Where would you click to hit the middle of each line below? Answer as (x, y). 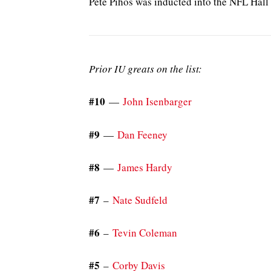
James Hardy (145, 167)
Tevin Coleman (145, 233)
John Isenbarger (157, 102)
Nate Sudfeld (140, 200)
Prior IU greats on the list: (145, 69)
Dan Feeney (142, 134)
